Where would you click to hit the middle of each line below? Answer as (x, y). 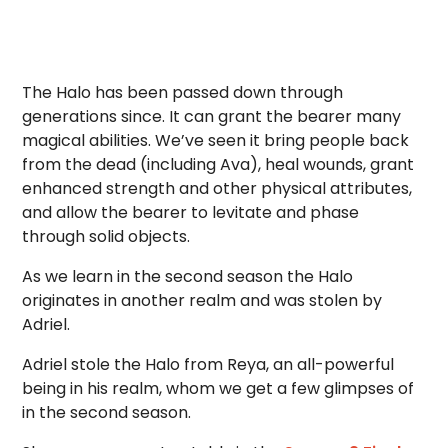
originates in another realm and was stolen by (202, 300)
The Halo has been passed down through (183, 92)
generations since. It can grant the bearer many (212, 116)
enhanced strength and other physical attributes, (217, 188)
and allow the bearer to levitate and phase (191, 212)
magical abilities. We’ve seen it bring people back (216, 140)
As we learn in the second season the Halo (188, 276)
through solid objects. (106, 236)
